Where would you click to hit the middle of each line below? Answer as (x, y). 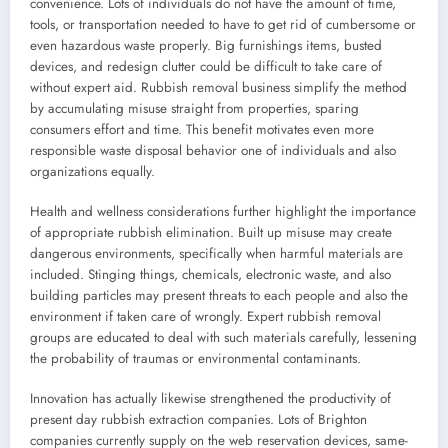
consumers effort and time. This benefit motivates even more (202, 130)
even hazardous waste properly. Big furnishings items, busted (206, 46)
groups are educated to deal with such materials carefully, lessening (223, 338)
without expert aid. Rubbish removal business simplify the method (218, 88)
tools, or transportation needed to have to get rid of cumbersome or (223, 25)
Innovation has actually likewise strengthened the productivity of (210, 399)
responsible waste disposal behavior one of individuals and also (213, 151)
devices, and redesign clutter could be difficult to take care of (206, 67)
